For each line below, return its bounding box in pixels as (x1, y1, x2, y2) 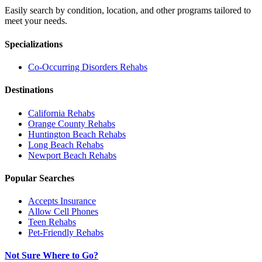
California (28, 108, 65, 118)
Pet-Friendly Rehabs (28, 227, 104, 238)
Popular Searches (5, 173, 74, 183)
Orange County (28, 118, 85, 129)
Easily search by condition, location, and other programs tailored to (5, 5, 251, 16)
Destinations (5, 85, 53, 95)
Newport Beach (28, 150, 87, 160)
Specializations (5, 39, 63, 49)
